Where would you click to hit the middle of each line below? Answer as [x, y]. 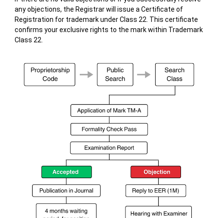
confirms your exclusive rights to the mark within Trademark [109, 30]
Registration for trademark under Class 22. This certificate [106, 20]
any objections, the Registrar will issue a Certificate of [99, 9]
